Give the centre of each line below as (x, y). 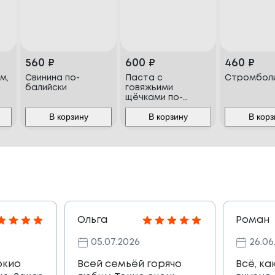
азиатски (146, 108)
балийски (46, 88)
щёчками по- (154, 98)
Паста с (144, 78)
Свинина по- (53, 78)
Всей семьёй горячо (129, 265)
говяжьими (149, 88)
